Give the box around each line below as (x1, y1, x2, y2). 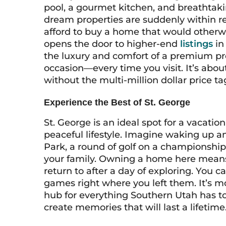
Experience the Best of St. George (44, 97, 190, 107)
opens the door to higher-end (44, 38, 180, 49)
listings (180, 38, 213, 49)
